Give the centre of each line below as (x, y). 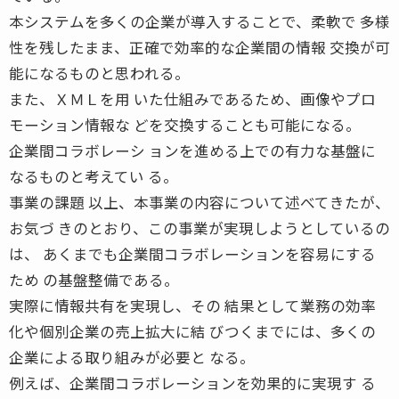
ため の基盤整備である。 (94, 279)
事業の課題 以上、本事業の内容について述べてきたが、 (199, 202)
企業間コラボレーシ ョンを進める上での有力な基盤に (192, 150)
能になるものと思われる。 (99, 73)
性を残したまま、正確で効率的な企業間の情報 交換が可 (199, 47)
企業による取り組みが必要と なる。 (132, 357)
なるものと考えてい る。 (94, 176)
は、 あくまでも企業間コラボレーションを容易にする (192, 253)
